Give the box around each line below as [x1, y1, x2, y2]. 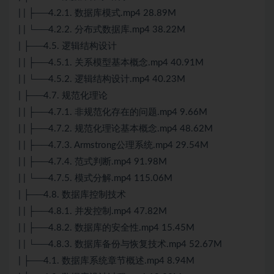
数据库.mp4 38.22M [102, 25, 185, 35]
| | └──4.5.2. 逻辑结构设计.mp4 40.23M [18, 75, 185, 84]
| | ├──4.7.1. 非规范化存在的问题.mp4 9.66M [18, 108, 207, 117]
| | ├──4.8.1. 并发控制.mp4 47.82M [18, 207, 167, 217]
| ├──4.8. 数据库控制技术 [18, 190, 126, 200]
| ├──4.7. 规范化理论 [18, 91, 108, 101]
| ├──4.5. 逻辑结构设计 [18, 42, 117, 51]
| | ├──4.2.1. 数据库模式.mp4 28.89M [18, 9, 176, 18]
